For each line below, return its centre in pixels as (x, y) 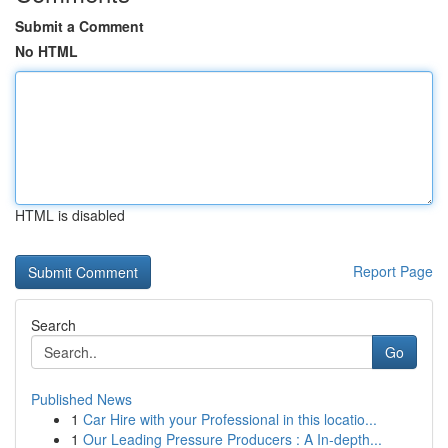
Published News (81, 399)
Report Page (393, 271)
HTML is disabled (70, 215)
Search (53, 325)
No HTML (46, 51)
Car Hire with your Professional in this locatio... (230, 419)
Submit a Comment (79, 26)
